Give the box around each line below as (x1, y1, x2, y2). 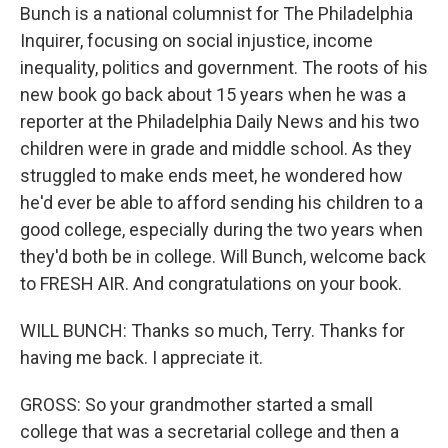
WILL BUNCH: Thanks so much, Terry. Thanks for (20, 320, 405, 341)
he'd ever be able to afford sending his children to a (20, 192, 423, 213)
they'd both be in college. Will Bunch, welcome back (20, 246, 426, 267)
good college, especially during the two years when (20, 219, 423, 240)
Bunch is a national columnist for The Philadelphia (20, 3, 413, 24)
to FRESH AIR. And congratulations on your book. (20, 273, 402, 294)
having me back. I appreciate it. (20, 347, 263, 368)
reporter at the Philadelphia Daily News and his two (20, 111, 419, 132)
